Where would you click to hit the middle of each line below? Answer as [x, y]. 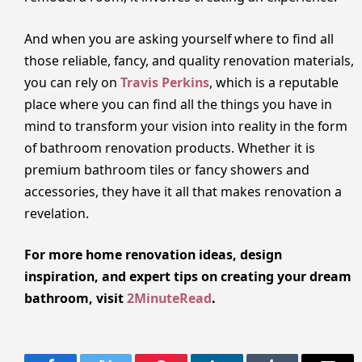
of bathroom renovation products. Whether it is [170, 147]
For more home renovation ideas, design [153, 255]
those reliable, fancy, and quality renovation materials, [189, 60]
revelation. [57, 213]
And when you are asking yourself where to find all [179, 38]
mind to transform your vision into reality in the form [186, 126]
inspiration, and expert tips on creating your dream [188, 277]
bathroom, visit [76, 299]
